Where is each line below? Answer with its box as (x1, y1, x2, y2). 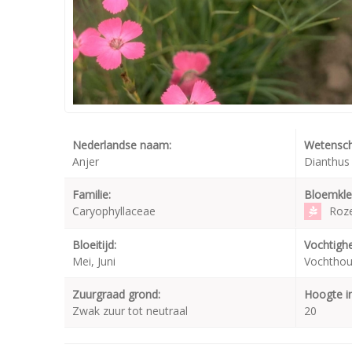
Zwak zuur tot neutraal (72, 303, 188, 319)
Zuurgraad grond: (72, 287, 160, 302)
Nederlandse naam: (72, 137, 171, 153)
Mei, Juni (72, 254, 115, 269)
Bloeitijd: (72, 237, 116, 253)
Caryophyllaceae (72, 203, 156, 219)
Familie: (72, 187, 111, 203)
